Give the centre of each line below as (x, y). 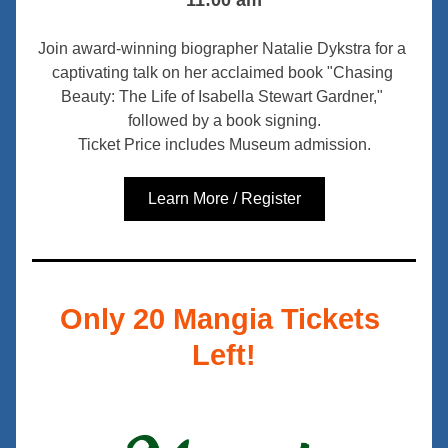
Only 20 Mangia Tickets (220, 319)
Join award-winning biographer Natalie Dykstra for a (222, 48)
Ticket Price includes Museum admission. (224, 144)
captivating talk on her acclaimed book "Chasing (222, 72)
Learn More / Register (224, 198)
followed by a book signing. (224, 120)
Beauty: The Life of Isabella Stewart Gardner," (222, 96)
